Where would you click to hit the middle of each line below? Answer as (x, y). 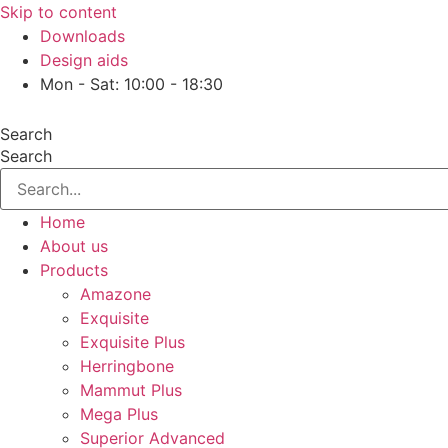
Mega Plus (119, 414)
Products (74, 270)
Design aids (84, 60)
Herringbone (127, 366)
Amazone (115, 294)
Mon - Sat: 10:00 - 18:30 (131, 84)
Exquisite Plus (132, 342)
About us (74, 246)
